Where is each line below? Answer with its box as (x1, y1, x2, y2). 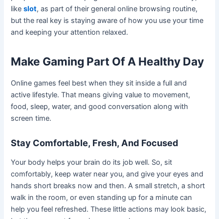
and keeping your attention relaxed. (11, 28, 129, 37)
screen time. (11, 114, 52, 123)
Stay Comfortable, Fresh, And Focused (11, 137, 179, 149)
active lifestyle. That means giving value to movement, (11, 90, 191, 100)
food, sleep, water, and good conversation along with (11, 102, 189, 111)
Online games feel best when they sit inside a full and (11, 79, 187, 88)
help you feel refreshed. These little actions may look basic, (11, 204, 207, 214)
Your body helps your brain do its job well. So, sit (11, 157, 173, 167)
